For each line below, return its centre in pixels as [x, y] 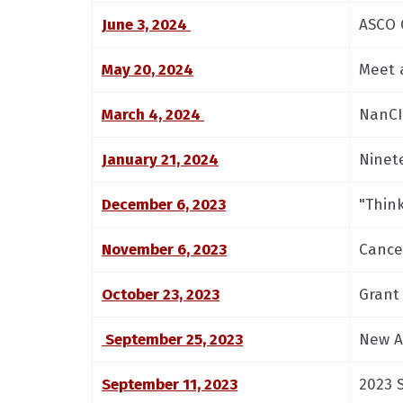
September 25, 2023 [172, 340]
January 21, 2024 [160, 160]
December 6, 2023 [164, 205]
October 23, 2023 [161, 295]
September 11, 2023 [170, 385]
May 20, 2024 [148, 70]
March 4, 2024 [153, 115]
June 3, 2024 [146, 25]
